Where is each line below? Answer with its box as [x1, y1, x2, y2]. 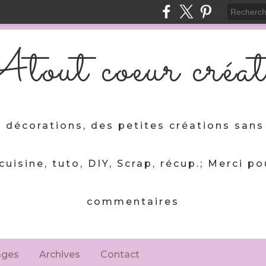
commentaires [87, 196, 179, 207]
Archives [39, 249, 80, 260]
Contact [100, 249, 140, 260]
